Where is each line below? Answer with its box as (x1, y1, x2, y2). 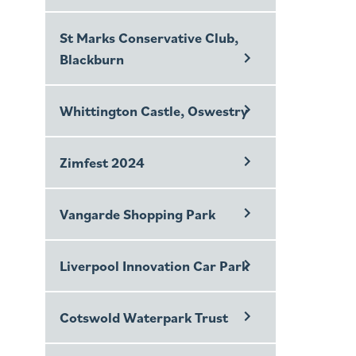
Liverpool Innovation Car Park (60, 256, 249, 275)
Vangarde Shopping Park (60, 204, 215, 223)
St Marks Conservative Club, (60, 28, 238, 47)
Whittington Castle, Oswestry (60, 101, 248, 120)
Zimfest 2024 (60, 153, 145, 172)
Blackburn (60, 49, 124, 68)
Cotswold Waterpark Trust (60, 308, 228, 327)
